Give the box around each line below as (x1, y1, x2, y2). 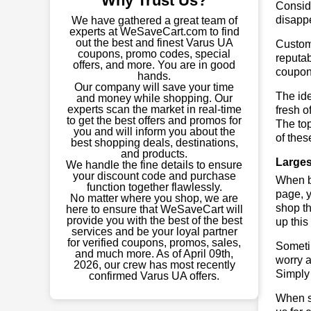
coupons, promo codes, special (78, 48, 230, 60)
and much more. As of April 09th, (75, 248, 233, 260)
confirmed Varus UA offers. (89, 270, 219, 282)
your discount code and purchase (72, 170, 236, 182)
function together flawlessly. (86, 181, 222, 193)
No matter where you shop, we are (70, 192, 238, 204)
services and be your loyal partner (71, 226, 237, 237)
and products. (121, 148, 187, 160)
